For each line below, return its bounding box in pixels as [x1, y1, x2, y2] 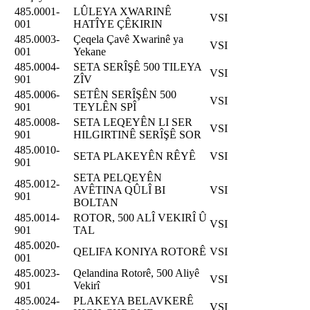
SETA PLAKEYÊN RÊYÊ [73, 149, 196, 162]
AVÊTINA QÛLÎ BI [73, 183, 165, 196]
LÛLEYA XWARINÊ [73, 5, 172, 17]
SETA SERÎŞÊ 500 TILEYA [73, 60, 201, 73]
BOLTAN [73, 196, 118, 208]
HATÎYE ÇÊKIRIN [73, 17, 163, 30]
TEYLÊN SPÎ [73, 100, 136, 113]
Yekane [73, 45, 106, 57]
